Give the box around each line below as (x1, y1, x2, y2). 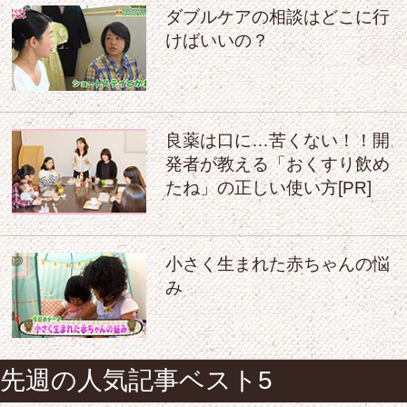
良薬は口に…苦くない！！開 (164, 130, 390, 150)
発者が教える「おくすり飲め (164, 154, 390, 174)
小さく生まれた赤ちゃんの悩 (164, 253, 390, 273)
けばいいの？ (164, 30, 269, 50)
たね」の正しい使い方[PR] (164, 177, 372, 197)
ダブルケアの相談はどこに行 (164, 6, 390, 26)
